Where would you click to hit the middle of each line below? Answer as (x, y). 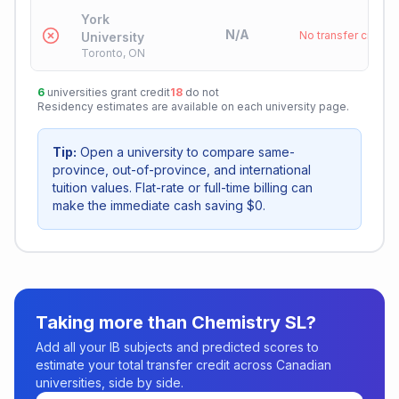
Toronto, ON (113, 53)
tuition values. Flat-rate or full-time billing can (183, 187)
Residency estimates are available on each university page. (193, 106)
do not (202, 92)
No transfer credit (345, 35)
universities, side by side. (110, 383)
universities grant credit (109, 92)
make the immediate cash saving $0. (159, 205)
